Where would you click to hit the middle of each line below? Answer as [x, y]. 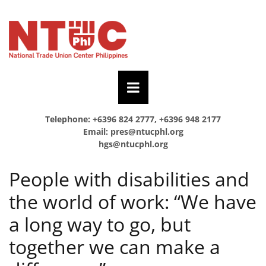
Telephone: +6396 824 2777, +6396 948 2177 [133, 119]
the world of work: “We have [133, 201]
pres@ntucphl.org [147, 131]
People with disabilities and [129, 179]
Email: [96, 131]
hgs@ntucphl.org [133, 144]
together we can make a [115, 246]
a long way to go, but [100, 224]
